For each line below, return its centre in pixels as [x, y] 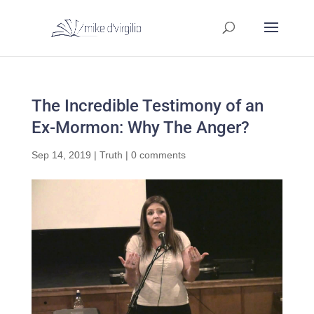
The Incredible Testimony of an [147, 106]
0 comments [158, 155]
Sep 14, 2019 [61, 155]
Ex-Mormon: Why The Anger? [140, 128]
